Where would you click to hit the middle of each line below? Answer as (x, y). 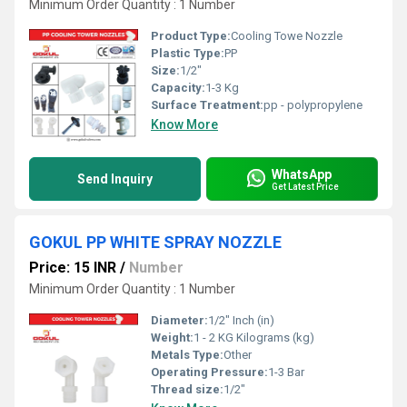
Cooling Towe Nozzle (287, 36)
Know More (184, 124)
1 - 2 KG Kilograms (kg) (254, 338)
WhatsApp (302, 174)
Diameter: (179, 320)
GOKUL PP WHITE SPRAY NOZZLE (155, 242)
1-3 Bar (286, 372)
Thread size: (187, 389)
